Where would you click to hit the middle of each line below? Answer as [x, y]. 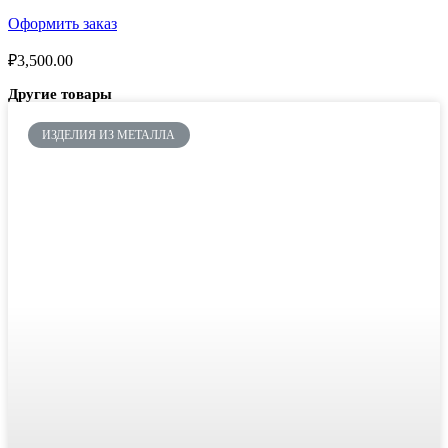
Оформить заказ [62, 23]
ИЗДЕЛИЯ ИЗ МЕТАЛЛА [109, 135]
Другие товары [60, 94]
